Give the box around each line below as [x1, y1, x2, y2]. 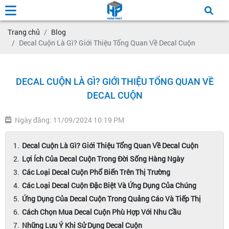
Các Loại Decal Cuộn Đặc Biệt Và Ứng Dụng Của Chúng [22, 180, 196, 190]
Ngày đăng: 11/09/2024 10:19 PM [15, 115, 124, 125]
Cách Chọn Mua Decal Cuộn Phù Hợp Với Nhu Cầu [22, 207, 181, 217]
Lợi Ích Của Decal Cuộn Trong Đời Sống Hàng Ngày [22, 154, 184, 164]
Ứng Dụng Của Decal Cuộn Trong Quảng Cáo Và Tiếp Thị [22, 194, 201, 203]
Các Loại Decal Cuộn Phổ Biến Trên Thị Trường [22, 167, 170, 177]
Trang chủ [8, 27, 40, 37]
